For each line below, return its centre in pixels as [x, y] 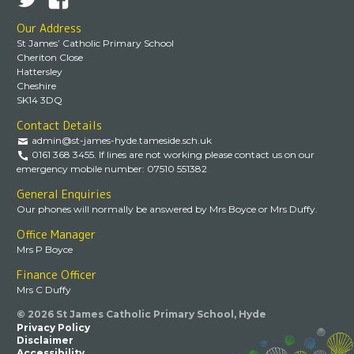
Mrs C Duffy [44, 290]
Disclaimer [45, 340]
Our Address [49, 28]
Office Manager [56, 235]
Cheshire [36, 86]
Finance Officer [56, 275]
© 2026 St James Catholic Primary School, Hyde [141, 314]
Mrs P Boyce [45, 250]
